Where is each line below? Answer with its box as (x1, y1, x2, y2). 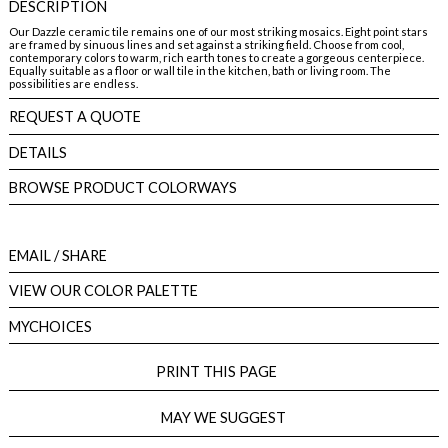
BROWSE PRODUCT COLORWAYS (8, 179, 237, 197)
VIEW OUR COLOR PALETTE (8, 282, 198, 300)
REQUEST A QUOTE (8, 107, 141, 125)
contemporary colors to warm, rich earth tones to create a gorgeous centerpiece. (8, 50, 424, 64)
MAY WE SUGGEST (161, 409, 287, 427)
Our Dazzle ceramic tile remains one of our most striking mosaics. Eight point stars (8, 24, 428, 38)
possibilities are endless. (8, 76, 138, 90)
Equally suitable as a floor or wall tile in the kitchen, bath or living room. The (8, 63, 391, 77)
